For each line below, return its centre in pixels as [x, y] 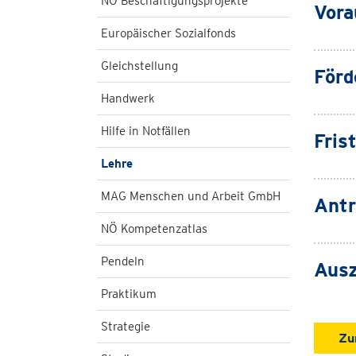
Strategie [126, 327]
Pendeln [123, 261]
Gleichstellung [139, 66]
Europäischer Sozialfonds [168, 33]
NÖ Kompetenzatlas [154, 229]
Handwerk [128, 99]
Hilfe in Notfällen [146, 131]
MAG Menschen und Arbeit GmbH [191, 196]
